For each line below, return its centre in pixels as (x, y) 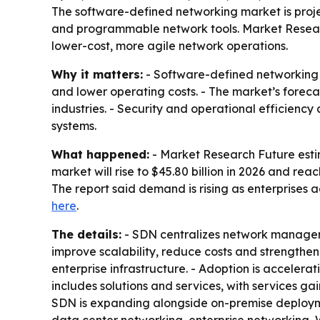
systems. (74, 126)
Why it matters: (97, 74)
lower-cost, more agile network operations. (170, 46)
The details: (86, 234)
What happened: (100, 154)
